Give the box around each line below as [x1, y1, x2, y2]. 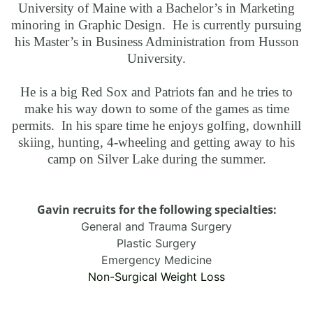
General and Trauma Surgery [81, 219, 232, 234]
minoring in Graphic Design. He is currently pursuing [11, 17, 302, 33]
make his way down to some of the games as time [24, 101, 289, 117]
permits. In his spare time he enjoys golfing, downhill [12, 118, 301, 133]
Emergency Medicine [101, 253, 212, 268]
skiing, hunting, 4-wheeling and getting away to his [18, 135, 295, 150]
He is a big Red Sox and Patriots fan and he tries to [20, 85, 293, 100]
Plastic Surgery [117, 236, 196, 251]
